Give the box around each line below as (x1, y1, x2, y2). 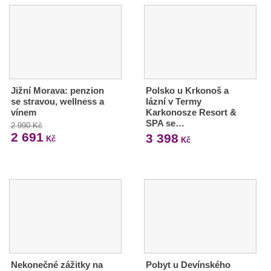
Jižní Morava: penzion (11, 85, 104, 96)
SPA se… (145, 118, 184, 128)
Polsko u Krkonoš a (145, 85, 229, 96)
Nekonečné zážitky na (11, 259, 103, 270)
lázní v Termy (145, 96, 201, 106)
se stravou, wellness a (11, 96, 104, 106)
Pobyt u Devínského (145, 259, 230, 270)
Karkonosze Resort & (145, 107, 237, 117)
